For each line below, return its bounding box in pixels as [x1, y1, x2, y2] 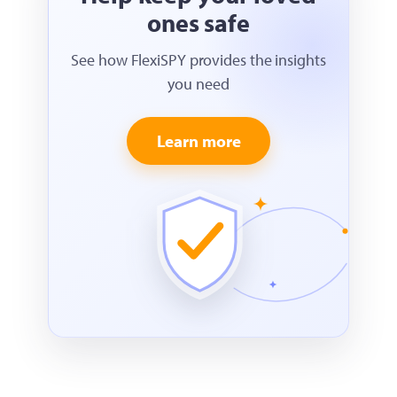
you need [167, 74, 230, 95]
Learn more [156, 130, 241, 152]
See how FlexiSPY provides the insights [71, 50, 326, 71]
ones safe [146, 7, 251, 39]
